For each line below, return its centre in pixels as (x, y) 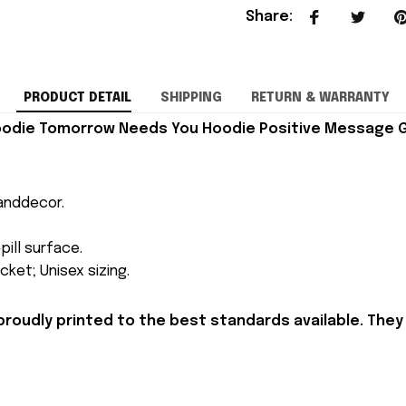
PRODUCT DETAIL (77, 97)
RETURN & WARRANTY (320, 97)
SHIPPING (191, 97)
